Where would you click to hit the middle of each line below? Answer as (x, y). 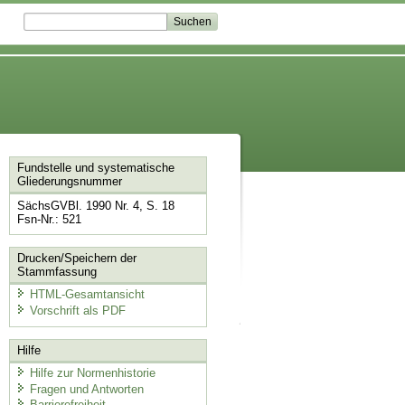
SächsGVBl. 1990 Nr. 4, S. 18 (95, 206)
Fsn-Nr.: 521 (49, 220)
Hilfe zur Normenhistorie (92, 373)
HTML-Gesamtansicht (87, 295)
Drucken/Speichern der (76, 258)
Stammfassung (57, 271)
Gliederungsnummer (69, 182)
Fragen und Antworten (86, 389)
